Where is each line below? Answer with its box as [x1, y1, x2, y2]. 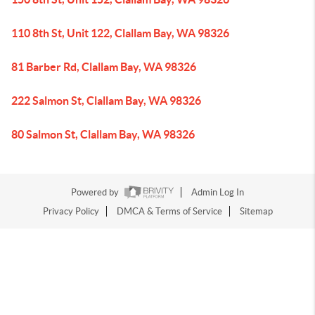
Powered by [71, 187, 121, 198]
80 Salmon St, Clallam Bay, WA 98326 [11, 128, 195, 141]
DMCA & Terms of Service [116, 206, 222, 217]
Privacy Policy [42, 206, 99, 217]
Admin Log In [191, 187, 244, 198]
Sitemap [239, 206, 273, 217]
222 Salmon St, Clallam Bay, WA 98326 [11, 94, 201, 107]
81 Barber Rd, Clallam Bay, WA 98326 [11, 60, 196, 73]
